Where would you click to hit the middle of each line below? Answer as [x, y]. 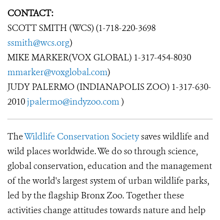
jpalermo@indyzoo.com [74, 102]
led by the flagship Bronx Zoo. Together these [96, 195]
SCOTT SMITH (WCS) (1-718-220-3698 [82, 28]
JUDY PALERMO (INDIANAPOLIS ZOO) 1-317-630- [109, 87]
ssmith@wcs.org [39, 43]
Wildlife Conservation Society [82, 137]
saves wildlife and [174, 137]
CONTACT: [30, 13]
